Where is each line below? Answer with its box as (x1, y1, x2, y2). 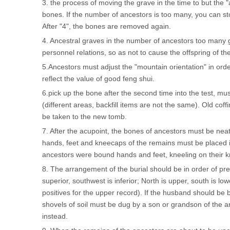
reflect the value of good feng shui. (42, 74, 155, 83)
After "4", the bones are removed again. (42, 22, 171, 30)
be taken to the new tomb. (42, 112, 127, 121)
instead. (42, 212, 70, 220)
